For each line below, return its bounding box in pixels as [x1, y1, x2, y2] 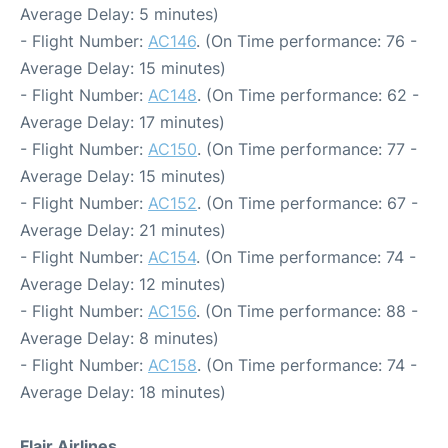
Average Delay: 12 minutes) [20, 274, 226, 295]
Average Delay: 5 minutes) [20, 4, 219, 25]
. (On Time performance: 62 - [197, 85, 419, 106]
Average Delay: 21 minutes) [20, 220, 226, 241]
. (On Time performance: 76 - [196, 31, 417, 52]
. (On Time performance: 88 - [196, 301, 418, 322]
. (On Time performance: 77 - [197, 139, 417, 160]
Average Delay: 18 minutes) [20, 382, 226, 403]
